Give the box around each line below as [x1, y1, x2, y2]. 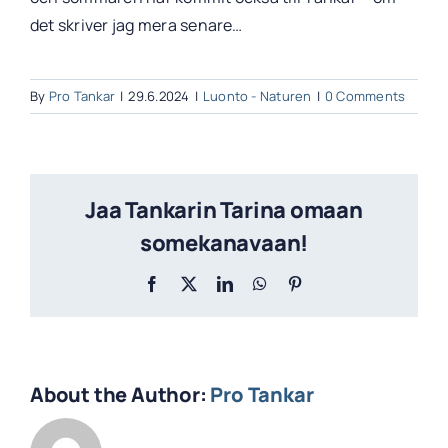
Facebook [159, 274, 224, 291]
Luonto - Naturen [202, 86, 312, 105]
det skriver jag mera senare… [29, 13, 243, 36]
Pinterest [302, 274, 359, 291]
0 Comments [324, 86, 406, 105]
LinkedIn [232, 274, 293, 291]
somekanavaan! [139, 227, 309, 258]
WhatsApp [266, 274, 337, 291]
